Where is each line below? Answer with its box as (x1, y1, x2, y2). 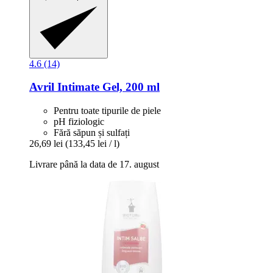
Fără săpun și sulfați (54, 127, 130, 138)
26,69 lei (29, 138, 63, 149)
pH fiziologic (54, 116, 104, 127)
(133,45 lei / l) (65, 138, 119, 149)
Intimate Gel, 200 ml (54, 80, 160, 94)
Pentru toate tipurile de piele (54, 105, 161, 116)
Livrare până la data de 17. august (29, 159, 159, 170)
